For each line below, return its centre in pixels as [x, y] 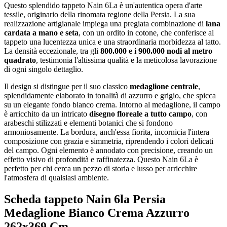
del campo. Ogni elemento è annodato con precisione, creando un [108, 150]
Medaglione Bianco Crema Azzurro [97, 213]
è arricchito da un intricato [47, 114]
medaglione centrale [164, 87]
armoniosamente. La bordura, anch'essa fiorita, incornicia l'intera [107, 132]
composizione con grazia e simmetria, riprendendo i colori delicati [109, 141]
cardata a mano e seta [41, 33]
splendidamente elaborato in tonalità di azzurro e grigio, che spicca [110, 96]
